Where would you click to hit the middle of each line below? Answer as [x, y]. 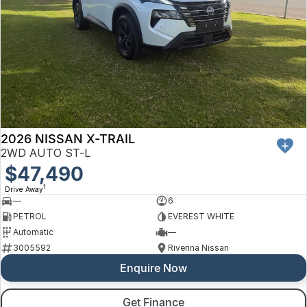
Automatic [33, 232]
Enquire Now [153, 268]
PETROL [30, 217]
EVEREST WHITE [201, 217]
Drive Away [24, 189]
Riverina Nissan [198, 248]
